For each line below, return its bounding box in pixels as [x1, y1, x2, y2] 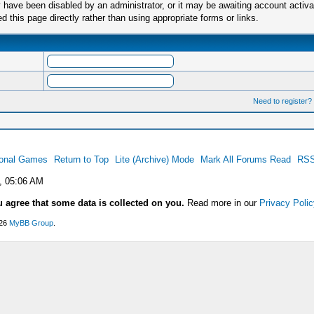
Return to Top [53, 154, 109, 165]
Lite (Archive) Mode [114, 154, 194, 165]
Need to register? [253, 97, 312, 105]
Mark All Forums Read [200, 154, 291, 165]
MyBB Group [8, 219, 53, 227]
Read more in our [186, 198, 259, 208]
